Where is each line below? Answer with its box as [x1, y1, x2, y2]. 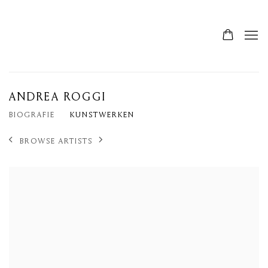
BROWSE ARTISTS [20, 136, 93, 145]
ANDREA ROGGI [9, 90, 107, 103]
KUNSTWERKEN [70, 111, 135, 119]
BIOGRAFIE [9, 111, 55, 119]
